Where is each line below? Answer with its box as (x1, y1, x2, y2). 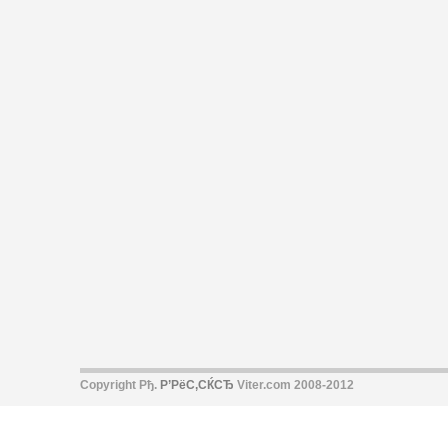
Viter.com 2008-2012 (234, 378, 354, 392)
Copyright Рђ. (80, 378, 160, 392)
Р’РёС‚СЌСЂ (160, 378, 234, 392)
